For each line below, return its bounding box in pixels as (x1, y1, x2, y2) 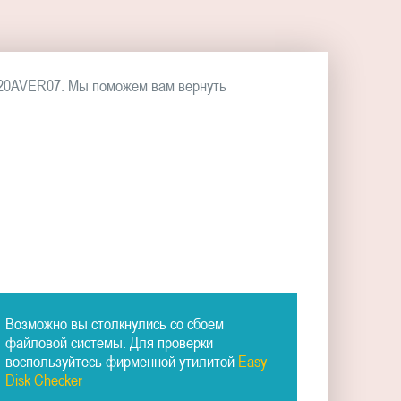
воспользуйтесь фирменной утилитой (4, 351, 238, 371)
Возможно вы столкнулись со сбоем (4, 313, 224, 333)
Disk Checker (4, 370, 82, 389)
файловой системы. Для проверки (4, 332, 213, 352)
